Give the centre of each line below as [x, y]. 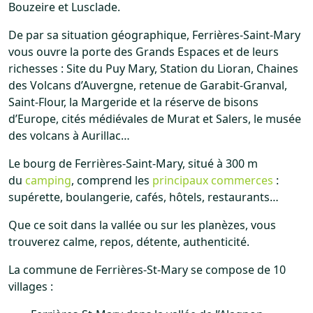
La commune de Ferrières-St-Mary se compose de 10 [147, 269]
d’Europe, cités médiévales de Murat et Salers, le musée [155, 118]
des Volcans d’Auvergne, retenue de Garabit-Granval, [148, 85]
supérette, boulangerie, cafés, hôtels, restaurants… [144, 197]
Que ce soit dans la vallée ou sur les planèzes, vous [142, 225]
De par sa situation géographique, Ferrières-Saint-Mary [154, 35]
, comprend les [112, 180]
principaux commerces [213, 180]
